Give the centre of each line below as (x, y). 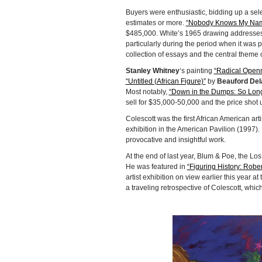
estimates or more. (156, 23)
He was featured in (156, 166)
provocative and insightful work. (175, 139)
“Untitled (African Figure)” (166, 81)
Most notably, (147, 92)
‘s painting (196, 70)
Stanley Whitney (152, 70)
